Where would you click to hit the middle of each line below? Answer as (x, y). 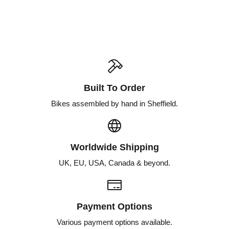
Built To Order (114, 88)
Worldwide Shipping (114, 147)
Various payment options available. (114, 222)
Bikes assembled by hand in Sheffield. (114, 104)
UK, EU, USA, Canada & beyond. (114, 163)
